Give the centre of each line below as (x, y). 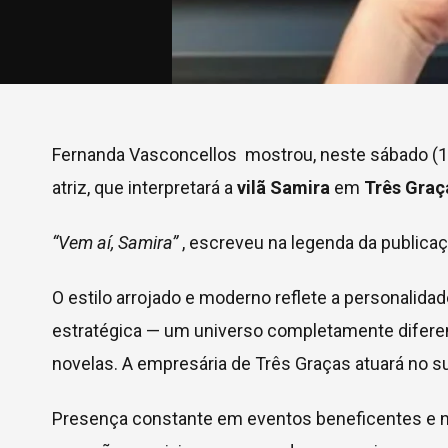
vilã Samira (283, 187)
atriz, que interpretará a (144, 187)
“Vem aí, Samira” (115, 242)
